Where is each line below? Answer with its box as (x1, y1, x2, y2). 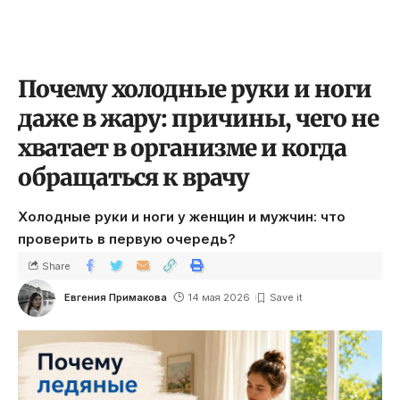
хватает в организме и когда (18, 133, 346, 162)
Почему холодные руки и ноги (18, 74, 371, 104)
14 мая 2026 (187, 290, 250, 304)
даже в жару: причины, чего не (18, 104, 379, 133)
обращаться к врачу (18, 162, 249, 192)
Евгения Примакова (64, 290, 167, 304)
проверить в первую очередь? (18, 230, 236, 247)
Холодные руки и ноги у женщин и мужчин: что (18, 208, 346, 225)
